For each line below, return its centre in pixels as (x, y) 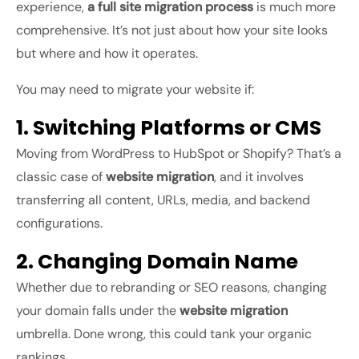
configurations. (59, 224)
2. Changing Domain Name (157, 262)
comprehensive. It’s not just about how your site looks (172, 30)
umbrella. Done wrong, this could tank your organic (164, 334)
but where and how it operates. (107, 54)
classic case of (61, 177)
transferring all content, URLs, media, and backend (163, 200)
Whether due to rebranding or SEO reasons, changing (171, 288)
